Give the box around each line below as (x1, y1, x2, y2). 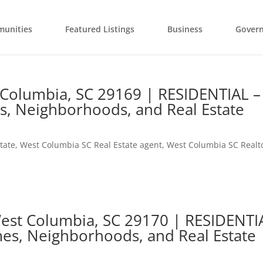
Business (167, 23, 203, 35)
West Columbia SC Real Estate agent (20, 139, 163, 150)
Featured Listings (65, 23, 135, 35)
